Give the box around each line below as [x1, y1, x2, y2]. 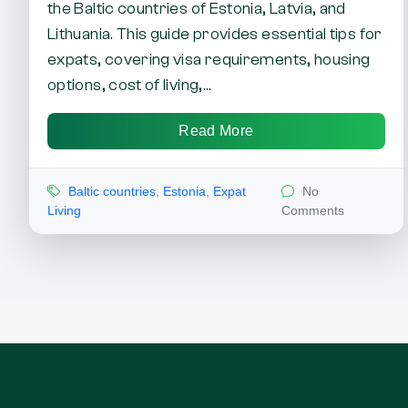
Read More [178, 123, 254, 139]
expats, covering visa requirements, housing [47, 50, 371, 70]
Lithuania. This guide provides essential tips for [47, 25, 382, 45]
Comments [281, 203, 345, 219]
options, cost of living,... [47, 76, 212, 96]
